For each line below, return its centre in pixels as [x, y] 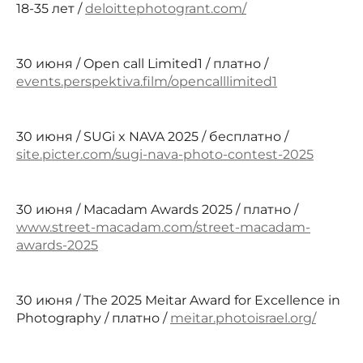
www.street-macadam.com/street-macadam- [163, 227]
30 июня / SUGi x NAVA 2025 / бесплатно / [152, 136]
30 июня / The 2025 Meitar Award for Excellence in [178, 300]
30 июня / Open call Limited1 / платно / [142, 63]
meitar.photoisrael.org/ [243, 318]
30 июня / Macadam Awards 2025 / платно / [157, 209]
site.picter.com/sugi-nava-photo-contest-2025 [165, 154]
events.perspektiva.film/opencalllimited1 [147, 81]
